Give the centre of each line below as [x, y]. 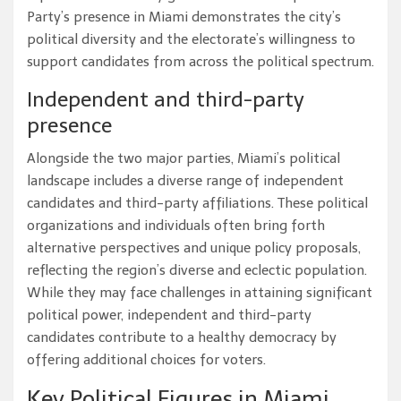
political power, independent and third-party [169, 316]
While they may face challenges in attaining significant [200, 293]
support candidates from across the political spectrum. [200, 62]
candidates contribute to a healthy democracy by [182, 338]
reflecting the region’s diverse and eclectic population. [197, 271]
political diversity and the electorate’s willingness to [191, 40]
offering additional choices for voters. [146, 360]
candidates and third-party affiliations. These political [197, 204]
